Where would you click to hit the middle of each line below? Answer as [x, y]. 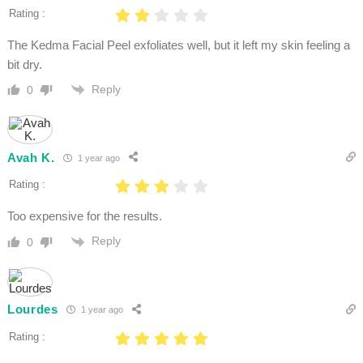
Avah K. [31, 157]
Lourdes [32, 310]
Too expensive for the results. [84, 216]
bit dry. [26, 65]
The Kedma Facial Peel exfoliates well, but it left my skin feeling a [178, 45]
